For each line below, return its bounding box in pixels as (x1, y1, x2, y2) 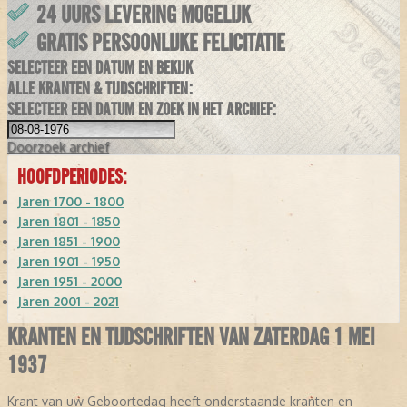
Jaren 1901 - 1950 (17, 253, 120, 270)
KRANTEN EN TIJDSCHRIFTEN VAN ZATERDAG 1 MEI (7, 323, 374, 352)
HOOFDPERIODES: (17, 164, 126, 190)
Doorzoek (7, 139, 65, 155)
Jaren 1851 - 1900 (17, 233, 120, 250)
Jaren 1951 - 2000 (17, 273, 122, 290)
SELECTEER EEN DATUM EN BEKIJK (7, 57, 193, 79)
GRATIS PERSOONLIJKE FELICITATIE (36, 29, 285, 58)
